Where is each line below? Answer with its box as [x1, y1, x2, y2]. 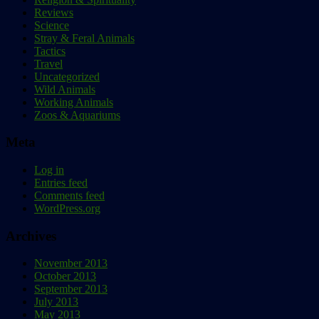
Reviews [34, 6, 73, 19]
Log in [34, 163, 64, 176]
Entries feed [34, 176, 88, 189]
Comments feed [34, 189, 105, 202]
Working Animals [34, 95, 113, 108]
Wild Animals [34, 83, 95, 95]
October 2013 [34, 270, 96, 283]
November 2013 [34, 257, 108, 270]
